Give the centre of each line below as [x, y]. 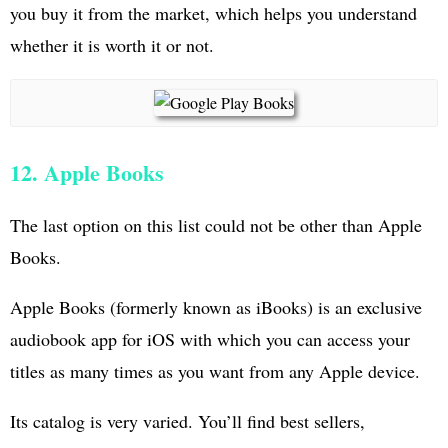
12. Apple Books [87, 172]
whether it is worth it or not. [112, 44]
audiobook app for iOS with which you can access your [210, 338]
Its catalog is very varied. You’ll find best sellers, [187, 420]
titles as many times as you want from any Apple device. [215, 370]
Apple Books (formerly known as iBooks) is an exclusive [216, 306]
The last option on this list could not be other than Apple [216, 224]
